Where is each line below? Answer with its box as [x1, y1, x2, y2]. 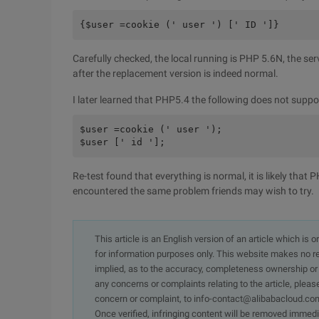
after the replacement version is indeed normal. [73, 68, 278, 79]
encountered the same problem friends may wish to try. [73, 185, 314, 197]
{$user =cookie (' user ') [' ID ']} [80, 19, 279, 30]
